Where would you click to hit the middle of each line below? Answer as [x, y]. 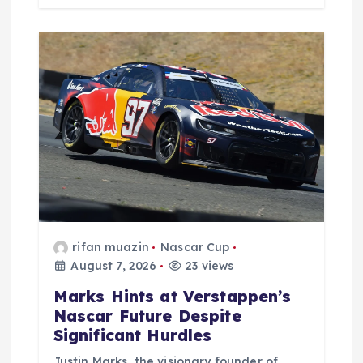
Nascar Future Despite [147, 316]
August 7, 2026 [112, 265]
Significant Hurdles [132, 335]
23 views [208, 265]
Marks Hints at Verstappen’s [172, 296]
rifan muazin [111, 247]
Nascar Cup [195, 247]
